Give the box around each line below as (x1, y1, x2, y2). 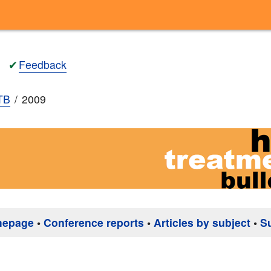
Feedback (19, 56, 67, 72)
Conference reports (44, 215, 144, 230)
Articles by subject (154, 215, 250, 230)
